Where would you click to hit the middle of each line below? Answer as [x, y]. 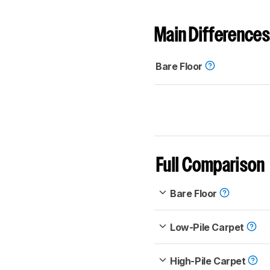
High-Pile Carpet [209, 261]
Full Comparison [211, 166]
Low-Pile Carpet [208, 228]
